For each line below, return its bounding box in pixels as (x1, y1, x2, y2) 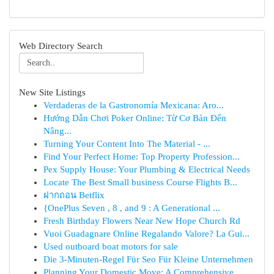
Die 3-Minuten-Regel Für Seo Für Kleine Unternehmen (43, 254, 253, 264)
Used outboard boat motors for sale (43, 242, 178, 251)
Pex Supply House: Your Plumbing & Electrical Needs (43, 165, 250, 174)
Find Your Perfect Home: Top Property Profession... (43, 152, 240, 161)
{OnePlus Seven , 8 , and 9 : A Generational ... (43, 203, 220, 213)
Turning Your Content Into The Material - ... (43, 139, 210, 149)
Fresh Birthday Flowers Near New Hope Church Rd (43, 216, 240, 226)
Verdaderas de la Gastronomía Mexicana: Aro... (43, 100, 224, 110)
